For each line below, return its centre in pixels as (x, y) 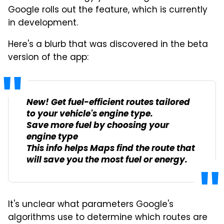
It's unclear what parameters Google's (91, 205)
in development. (43, 23)
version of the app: (48, 58)
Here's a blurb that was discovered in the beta (108, 45)
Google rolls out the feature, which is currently (108, 10)
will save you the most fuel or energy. (107, 160)
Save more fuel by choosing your (98, 125)
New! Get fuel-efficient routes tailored (108, 102)
